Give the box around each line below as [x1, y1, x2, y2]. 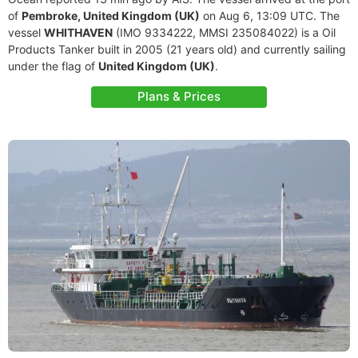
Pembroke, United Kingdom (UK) [22, 9, 200, 22]
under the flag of [8, 59, 98, 73]
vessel [8, 26, 44, 39]
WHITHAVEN [44, 26, 113, 39]
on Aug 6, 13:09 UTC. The [200, 9, 340, 22]
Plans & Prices [137, 89, 221, 104]
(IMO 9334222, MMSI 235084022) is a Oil [113, 26, 336, 39]
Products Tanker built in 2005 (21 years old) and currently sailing [8, 42, 346, 56]
